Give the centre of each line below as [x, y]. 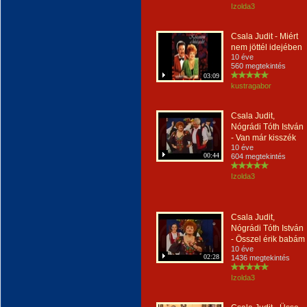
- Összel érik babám [268, 239]
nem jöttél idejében [267, 47]
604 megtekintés [258, 156]
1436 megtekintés [260, 258]
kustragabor [251, 86]
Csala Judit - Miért [265, 36]
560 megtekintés [258, 66]
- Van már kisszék [263, 138]
